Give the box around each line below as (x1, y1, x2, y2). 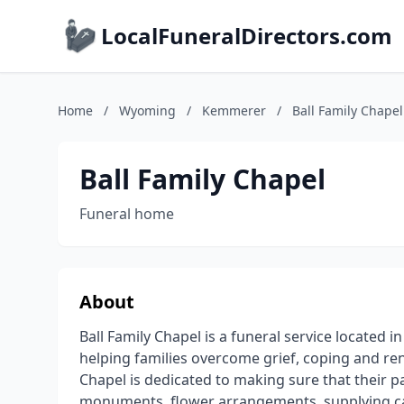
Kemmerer (202, 102, 266, 119)
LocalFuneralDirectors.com (101, 21, 392, 50)
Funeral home (79, 204, 174, 224)
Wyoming (119, 102, 176, 119)
